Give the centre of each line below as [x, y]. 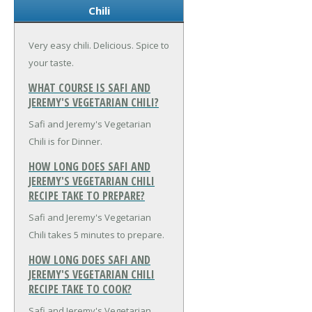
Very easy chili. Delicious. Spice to [99, 45]
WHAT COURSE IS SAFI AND [89, 87]
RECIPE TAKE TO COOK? [80, 289]
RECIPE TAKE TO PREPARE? [87, 195]
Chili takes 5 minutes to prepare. [96, 235]
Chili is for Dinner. [65, 141]
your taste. [51, 62]
